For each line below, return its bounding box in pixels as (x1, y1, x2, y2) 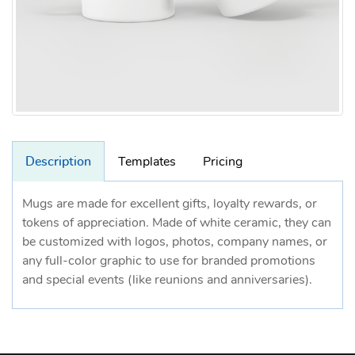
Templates (118, 155, 176, 168)
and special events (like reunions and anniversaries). (22, 273, 312, 286)
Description (25, 155, 91, 168)
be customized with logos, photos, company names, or (22, 235, 327, 248)
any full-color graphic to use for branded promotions (22, 254, 315, 267)
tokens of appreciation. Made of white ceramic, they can (22, 216, 331, 229)
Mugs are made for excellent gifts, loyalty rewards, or (22, 197, 317, 210)
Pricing (203, 155, 242, 168)
